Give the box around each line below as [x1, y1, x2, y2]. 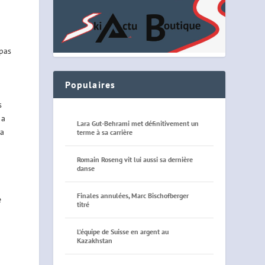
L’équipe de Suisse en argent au [77, 227, 169, 236]
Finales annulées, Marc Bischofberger [77, 190, 189, 200]
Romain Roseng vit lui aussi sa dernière [77, 154, 193, 164]
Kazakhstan [77, 235, 113, 245]
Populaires [65, 78, 116, 91]
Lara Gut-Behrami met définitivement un [77, 118, 199, 128]
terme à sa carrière [77, 127, 133, 137]
